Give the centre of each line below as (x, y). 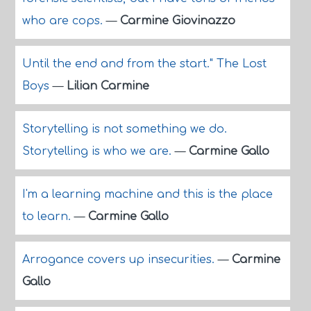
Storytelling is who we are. (98, 151)
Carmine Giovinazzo (177, 21)
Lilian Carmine (108, 86)
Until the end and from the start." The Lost (144, 64)
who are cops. (64, 21)
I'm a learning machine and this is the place (147, 194)
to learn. (48, 217)
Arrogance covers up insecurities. (120, 260)
